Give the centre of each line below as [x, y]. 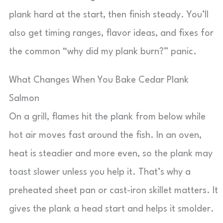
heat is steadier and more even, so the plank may [111, 154]
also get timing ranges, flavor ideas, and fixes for [111, 33]
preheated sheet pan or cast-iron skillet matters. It [113, 191]
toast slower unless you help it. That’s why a [100, 172]
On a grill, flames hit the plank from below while [107, 117]
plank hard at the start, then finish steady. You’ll [109, 15]
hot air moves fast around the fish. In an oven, [105, 135]
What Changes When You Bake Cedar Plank [99, 80]
